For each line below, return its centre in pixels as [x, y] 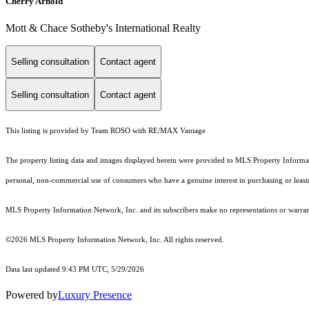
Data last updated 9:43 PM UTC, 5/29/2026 [75, 270]
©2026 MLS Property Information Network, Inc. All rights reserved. [115, 240]
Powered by [32, 295]
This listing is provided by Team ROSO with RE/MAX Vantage [106, 131]
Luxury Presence [95, 295]
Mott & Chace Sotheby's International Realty [103, 28]
